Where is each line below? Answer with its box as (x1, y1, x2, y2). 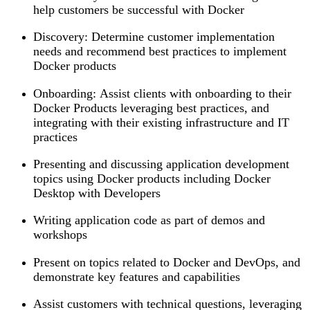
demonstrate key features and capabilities (33, 269, 240, 284)
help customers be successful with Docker (33, 2, 244, 17)
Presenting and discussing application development (33, 157, 289, 172)
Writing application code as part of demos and (33, 213, 265, 228)
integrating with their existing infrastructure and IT (33, 115, 289, 129)
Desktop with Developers (33, 186, 161, 201)
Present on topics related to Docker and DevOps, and (33, 255, 300, 269)
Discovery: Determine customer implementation (33, 30, 275, 44)
